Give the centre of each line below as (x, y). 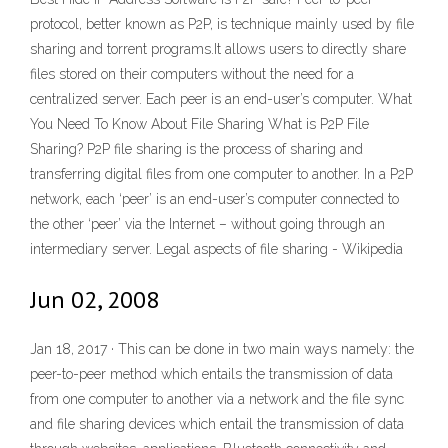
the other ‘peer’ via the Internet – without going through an (207, 224)
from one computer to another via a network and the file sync (217, 399)
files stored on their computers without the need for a (192, 74)
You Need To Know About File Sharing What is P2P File (199, 124)
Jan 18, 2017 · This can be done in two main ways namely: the (222, 349)
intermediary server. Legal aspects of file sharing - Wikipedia (216, 249)
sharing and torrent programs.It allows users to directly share (218, 49)
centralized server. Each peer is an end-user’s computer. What (221, 99)
